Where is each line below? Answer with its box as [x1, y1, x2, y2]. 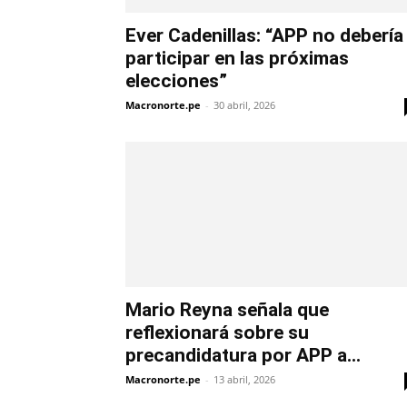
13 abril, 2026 [213, 372, 275, 387]
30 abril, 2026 [213, 98, 275, 113]
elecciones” [125, 70, 227, 93]
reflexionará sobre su [125, 322, 309, 344]
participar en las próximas [125, 47, 349, 70]
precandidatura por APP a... [125, 344, 361, 367]
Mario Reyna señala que [125, 299, 329, 322]
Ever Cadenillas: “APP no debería [125, 25, 403, 47]
